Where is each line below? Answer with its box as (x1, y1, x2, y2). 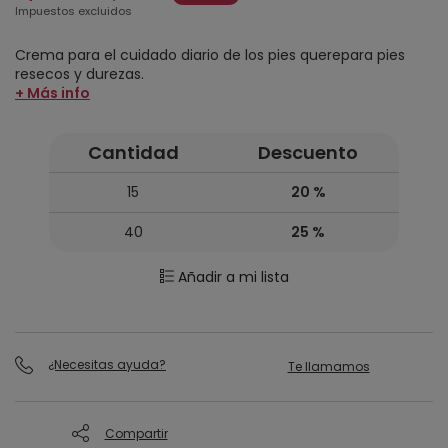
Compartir (104, 424, 168, 442)
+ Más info (15, 83, 90, 104)
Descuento (258, 140, 358, 166)
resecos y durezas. (15, 64, 144, 85)
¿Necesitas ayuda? (48, 356, 166, 374)
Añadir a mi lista (177, 267, 289, 288)
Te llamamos (287, 358, 370, 376)
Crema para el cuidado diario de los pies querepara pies (15, 45, 405, 66)
